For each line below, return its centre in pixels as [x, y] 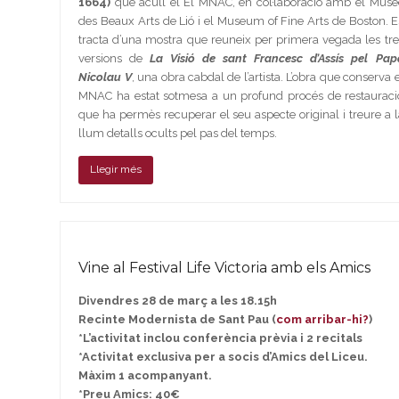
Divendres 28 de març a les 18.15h [178, 300]
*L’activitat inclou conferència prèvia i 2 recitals [221, 338]
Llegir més [116, 170]
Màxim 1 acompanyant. [146, 375]
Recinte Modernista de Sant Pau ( [178, 319]
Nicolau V [105, 77]
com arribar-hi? [323, 319]
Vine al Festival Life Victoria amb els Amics [225, 267]
